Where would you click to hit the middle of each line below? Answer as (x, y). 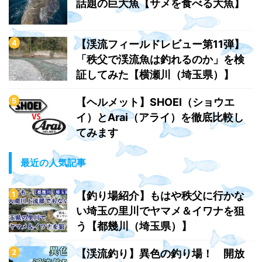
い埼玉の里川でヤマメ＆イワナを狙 (160, 211)
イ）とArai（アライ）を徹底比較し (160, 118)
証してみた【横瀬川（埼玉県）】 (155, 75)
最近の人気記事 (53, 163)
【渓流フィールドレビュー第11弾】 (160, 44)
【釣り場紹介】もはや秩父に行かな (160, 196)
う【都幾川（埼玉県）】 (134, 226)
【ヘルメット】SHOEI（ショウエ (155, 102)
